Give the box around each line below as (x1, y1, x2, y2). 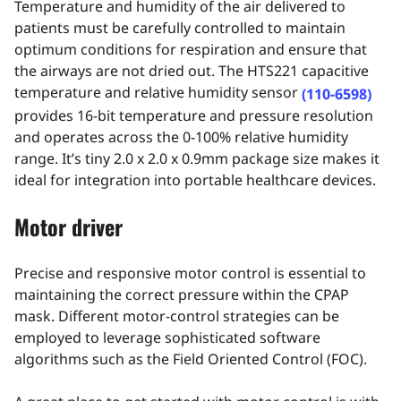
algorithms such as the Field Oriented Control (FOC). (14, 348, 367, 369)
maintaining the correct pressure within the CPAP (14, 284, 349, 304)
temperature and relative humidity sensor (14, 81, 302, 102)
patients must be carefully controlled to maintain (14, 17, 346, 38)
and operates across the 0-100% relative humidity (14, 126, 348, 147)
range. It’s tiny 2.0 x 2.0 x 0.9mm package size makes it (14, 148, 380, 168)
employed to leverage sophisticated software (14, 327, 320, 347)
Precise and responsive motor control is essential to (14, 262, 366, 283)
